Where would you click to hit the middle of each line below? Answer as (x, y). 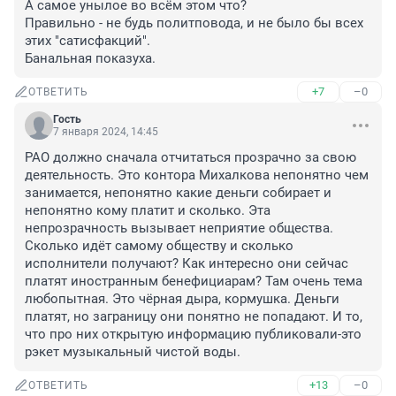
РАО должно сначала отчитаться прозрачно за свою (190, 158)
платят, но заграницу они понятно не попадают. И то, (194, 317)
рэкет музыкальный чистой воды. (133, 352)
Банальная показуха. (90, 59)
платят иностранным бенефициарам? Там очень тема (194, 282)
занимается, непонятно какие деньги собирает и (178, 193)
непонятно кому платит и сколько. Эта (148, 211)
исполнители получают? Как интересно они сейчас (187, 264)
